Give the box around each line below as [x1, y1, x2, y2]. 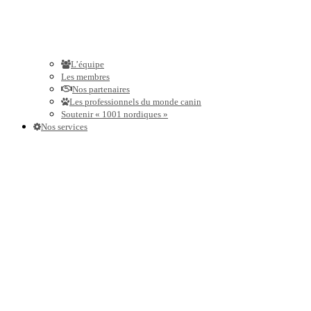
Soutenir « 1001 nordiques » [61, 109, 168, 120]
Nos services [41, 121, 87, 133]
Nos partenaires [72, 84, 130, 95]
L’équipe [71, 59, 104, 70]
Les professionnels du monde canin [69, 96, 201, 108]
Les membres [61, 72, 110, 83]
